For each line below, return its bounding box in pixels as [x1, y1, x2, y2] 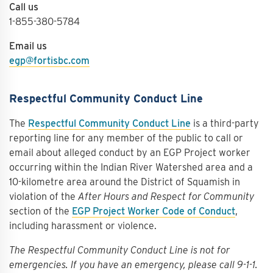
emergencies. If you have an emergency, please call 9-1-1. [9, 259, 258, 271]
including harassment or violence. [9, 220, 157, 232]
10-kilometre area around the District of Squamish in [9, 176, 240, 188]
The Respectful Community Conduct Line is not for [9, 244, 230, 256]
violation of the [9, 191, 78, 202]
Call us [9, 1, 38, 13]
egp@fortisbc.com [9, 55, 90, 66]
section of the [9, 205, 72, 217]
